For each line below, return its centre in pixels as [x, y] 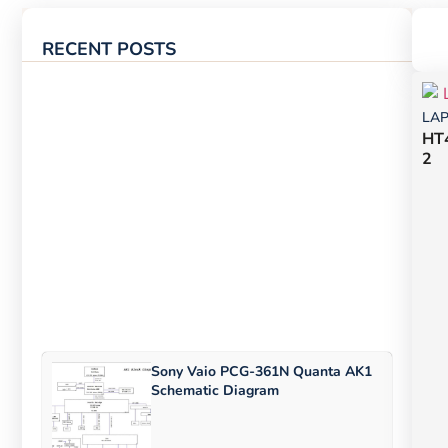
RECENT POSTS [109, 48]
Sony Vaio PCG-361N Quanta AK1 [261, 372]
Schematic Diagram [215, 391]
